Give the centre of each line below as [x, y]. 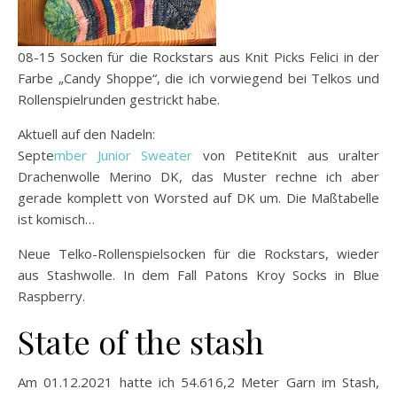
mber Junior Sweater [123, 155]
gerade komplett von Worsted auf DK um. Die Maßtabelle [198, 197]
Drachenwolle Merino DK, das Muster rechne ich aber [198, 176]
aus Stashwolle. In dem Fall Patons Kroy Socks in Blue [198, 274]
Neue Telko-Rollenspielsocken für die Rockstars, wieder [198, 253]
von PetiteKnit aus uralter [286, 155]
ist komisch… [56, 218]
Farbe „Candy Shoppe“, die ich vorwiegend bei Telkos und [198, 78]
